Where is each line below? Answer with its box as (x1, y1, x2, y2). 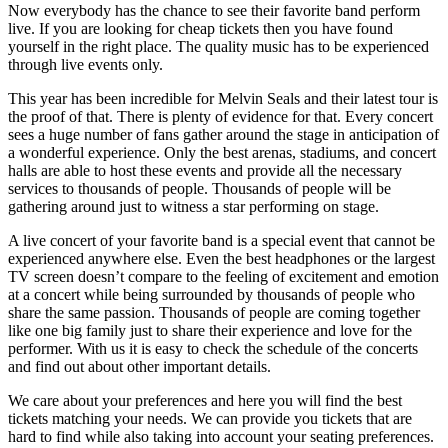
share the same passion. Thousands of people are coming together (8, 303, 420, 321)
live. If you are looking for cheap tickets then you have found (8, 19, 393, 37)
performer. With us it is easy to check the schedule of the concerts (8, 339, 418, 357)
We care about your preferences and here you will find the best (8, 391, 402, 409)
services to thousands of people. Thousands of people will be (8, 179, 391, 197)
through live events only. (8, 55, 163, 73)
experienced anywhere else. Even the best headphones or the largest (8, 249, 435, 267)
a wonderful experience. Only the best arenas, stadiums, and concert (8, 143, 436, 161)
